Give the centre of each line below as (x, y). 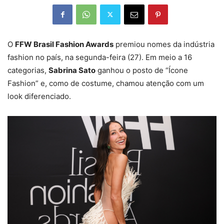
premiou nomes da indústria (164, 44)
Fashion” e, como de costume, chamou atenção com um (106, 83)
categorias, (28, 70)
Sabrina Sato (72, 70)
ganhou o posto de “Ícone (142, 70)
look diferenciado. (39, 96)
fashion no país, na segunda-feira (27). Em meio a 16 (100, 57)
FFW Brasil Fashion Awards (64, 44)
